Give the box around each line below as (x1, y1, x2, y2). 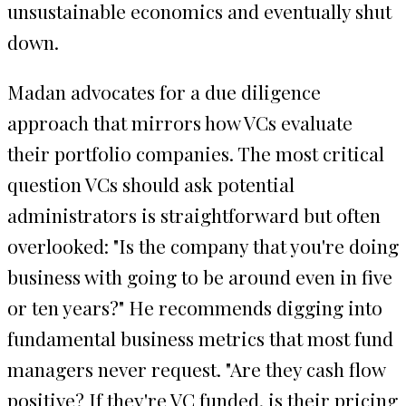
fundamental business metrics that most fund (7, 324, 393, 351)
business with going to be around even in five (7, 263, 392, 289)
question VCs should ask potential (7, 170, 295, 197)
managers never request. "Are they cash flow (7, 355, 385, 382)
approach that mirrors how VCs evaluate (7, 109, 353, 135)
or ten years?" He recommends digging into (7, 294, 382, 320)
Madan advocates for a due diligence (7, 78, 321, 104)
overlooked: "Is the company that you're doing (7, 232, 399, 258)
